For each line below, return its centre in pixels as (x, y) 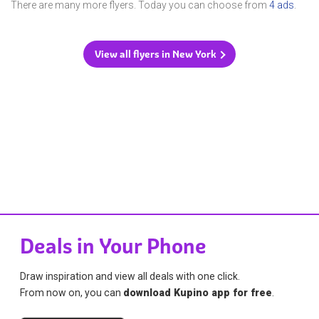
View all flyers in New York (156, 54)
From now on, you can (72, 292)
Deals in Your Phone (114, 246)
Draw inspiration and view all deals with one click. (130, 276)
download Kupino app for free (198, 292)
